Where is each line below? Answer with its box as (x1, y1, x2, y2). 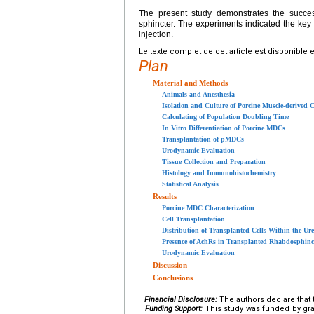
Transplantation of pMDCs (162, 135, 244, 143)
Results (153, 191, 177, 200)
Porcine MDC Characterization (162, 203, 254, 212)
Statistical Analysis (162, 179, 219, 188)
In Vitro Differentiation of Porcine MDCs (162, 123, 285, 132)
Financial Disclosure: (144, 294, 217, 304)
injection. (139, 29, 173, 39)
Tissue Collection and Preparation (162, 157, 266, 165)
